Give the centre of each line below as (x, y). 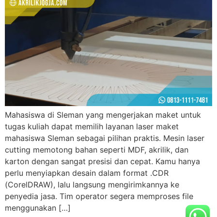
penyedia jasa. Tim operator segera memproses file (99, 196)
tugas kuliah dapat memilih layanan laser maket (92, 127)
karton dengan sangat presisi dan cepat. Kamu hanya (102, 162)
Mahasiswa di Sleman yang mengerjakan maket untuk (103, 115)
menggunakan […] (38, 208)
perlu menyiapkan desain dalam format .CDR (87, 173)
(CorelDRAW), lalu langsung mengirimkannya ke (92, 185)
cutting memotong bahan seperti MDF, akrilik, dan (97, 150)
